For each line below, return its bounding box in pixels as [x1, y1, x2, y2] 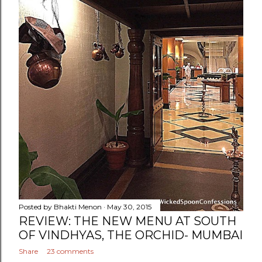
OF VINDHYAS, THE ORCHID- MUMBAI [19, 228, 243, 243]
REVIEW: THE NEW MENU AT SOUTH [19, 214, 236, 229]
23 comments [47, 247, 94, 256]
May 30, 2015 [107, 202, 151, 212]
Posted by [19, 202, 54, 212]
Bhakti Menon [54, 202, 102, 212]
